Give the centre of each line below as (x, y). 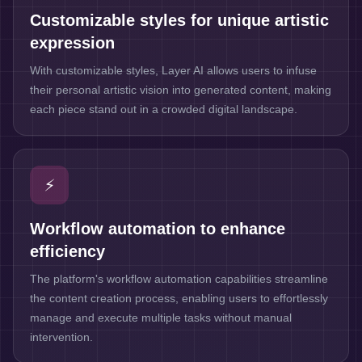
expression (72, 43)
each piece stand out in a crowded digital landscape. (164, 109)
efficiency (67, 251)
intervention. (61, 337)
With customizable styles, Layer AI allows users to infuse (173, 70)
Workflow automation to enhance (158, 229)
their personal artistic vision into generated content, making (181, 90)
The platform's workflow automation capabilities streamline (179, 279)
